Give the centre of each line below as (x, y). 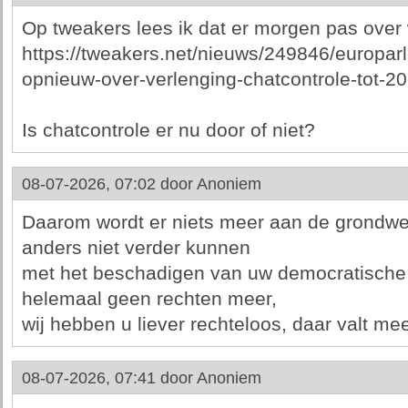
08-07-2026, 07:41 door (109, 378)
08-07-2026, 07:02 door (109, 184)
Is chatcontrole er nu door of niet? (168, 130)
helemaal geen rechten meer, (149, 299)
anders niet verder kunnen (136, 248)
